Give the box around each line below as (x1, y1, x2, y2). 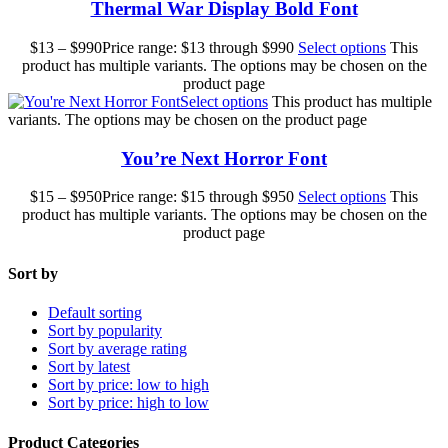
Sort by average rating (48, 339, 187, 357)
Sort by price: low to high (48, 375, 209, 393)
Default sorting (48, 303, 142, 321)
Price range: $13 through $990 (102, 39, 294, 57)
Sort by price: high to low (48, 393, 209, 411)
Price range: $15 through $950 (102, 188, 294, 206)
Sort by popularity (48, 321, 162, 339)
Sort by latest (48, 357, 130, 375)
